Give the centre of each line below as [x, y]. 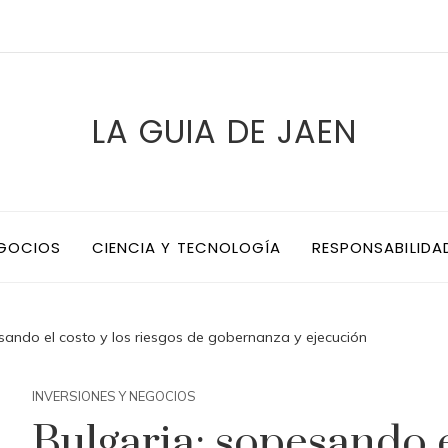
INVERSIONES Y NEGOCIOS [114, 396]
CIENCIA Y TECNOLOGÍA [186, 247]
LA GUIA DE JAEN [224, 131]
